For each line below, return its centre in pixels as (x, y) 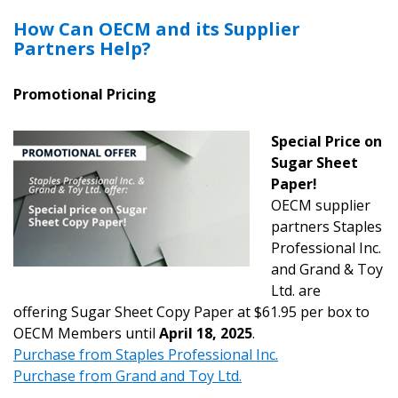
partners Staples (326, 227)
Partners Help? (82, 49)
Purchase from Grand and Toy (114, 376)
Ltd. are (296, 291)
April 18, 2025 (206, 334)
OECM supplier (321, 206)
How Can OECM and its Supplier (157, 29)
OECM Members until (86, 334)
